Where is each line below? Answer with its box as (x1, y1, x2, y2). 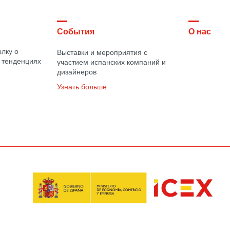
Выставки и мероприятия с (56, 50, 147, 57)
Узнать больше (56, 84, 107, 91)
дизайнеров (56, 69, 97, 76)
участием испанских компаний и (56, 60, 166, 67)
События (56, 29, 94, 37)
